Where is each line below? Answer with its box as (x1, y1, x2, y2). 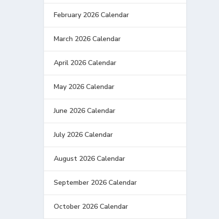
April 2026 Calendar (54, 58, 117, 67)
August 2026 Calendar (54, 153, 126, 163)
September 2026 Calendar (54, 177, 137, 187)
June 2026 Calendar (54, 106, 116, 115)
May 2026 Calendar (54, 82, 115, 91)
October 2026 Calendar (54, 201, 129, 211)
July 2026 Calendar (54, 130, 113, 139)
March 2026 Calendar (54, 34, 121, 44)
